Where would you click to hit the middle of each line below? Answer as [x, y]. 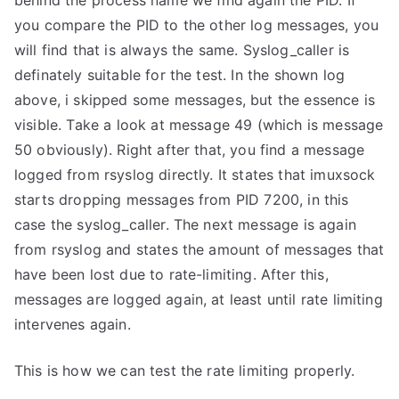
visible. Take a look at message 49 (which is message [199, 125]
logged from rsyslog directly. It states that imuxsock [195, 175]
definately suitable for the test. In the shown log [180, 75]
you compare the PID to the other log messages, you [197, 25]
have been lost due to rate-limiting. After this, [171, 274]
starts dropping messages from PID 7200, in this [182, 199]
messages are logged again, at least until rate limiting [199, 299]
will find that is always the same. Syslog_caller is [182, 50]
